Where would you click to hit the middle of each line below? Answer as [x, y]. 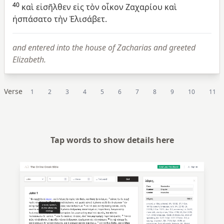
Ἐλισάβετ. [88, 19]
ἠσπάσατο [32, 19]
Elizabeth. [29, 59]
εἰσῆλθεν [53, 7]
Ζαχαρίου [144, 7]
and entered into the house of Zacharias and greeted [104, 47]
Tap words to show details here [112, 140]
